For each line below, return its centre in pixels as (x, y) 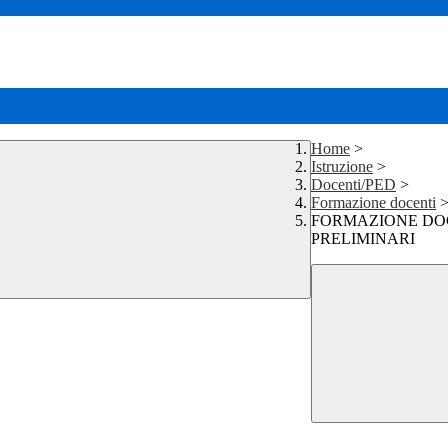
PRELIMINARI (363, 238)
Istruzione (342, 166)
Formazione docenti (373, 202)
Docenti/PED (353, 184)
